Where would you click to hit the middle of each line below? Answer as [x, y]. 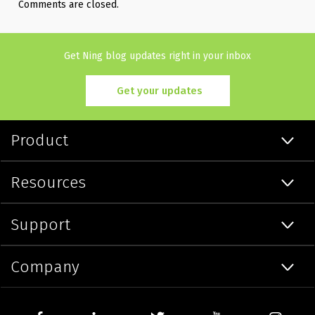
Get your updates [159, 90]
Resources [49, 182]
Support [41, 224]
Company [45, 266]
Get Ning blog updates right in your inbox [157, 56]
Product [40, 140]
